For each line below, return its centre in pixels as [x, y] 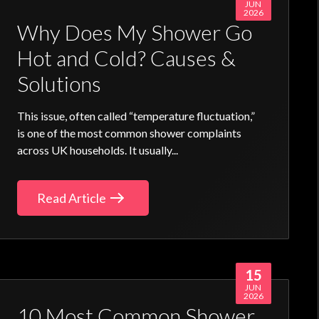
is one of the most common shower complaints [130, 133]
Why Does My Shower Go [135, 32]
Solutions [59, 83]
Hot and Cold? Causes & [127, 58]
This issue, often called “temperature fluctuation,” [136, 116]
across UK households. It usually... [98, 150]
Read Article [72, 198]
